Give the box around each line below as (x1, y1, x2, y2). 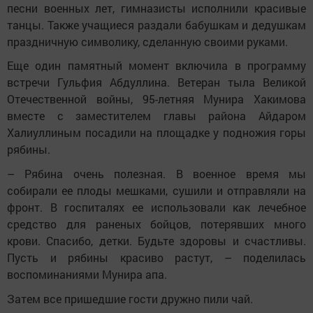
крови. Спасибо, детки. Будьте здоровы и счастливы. (7, 233, 306, 248)
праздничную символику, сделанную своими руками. (7, 34, 288, 49)
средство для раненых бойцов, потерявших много (7, 216, 306, 231)
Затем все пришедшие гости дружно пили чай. (7, 291, 253, 306)
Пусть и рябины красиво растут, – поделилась (7, 249, 306, 265)
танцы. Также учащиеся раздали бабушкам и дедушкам (7, 17, 306, 32)
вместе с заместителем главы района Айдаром (7, 108, 306, 124)
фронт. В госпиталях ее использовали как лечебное (7, 199, 306, 214)
